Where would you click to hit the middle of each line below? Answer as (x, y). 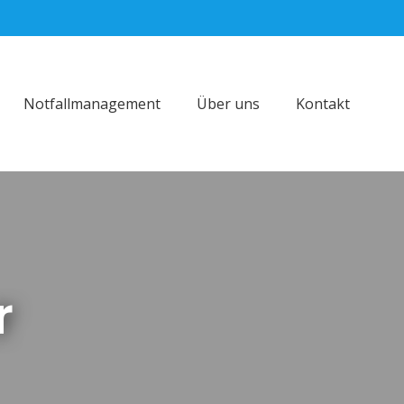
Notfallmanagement (92, 104)
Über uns (229, 104)
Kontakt (323, 104)
